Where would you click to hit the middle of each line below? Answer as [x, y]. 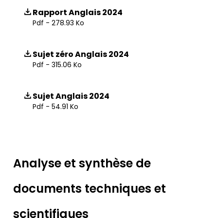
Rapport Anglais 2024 [78, 12]
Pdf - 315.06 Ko [57, 65]
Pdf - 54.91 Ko [55, 107]
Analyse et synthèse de [82, 163]
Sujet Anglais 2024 [71, 96]
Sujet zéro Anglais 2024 [81, 54]
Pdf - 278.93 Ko [58, 23]
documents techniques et [90, 189]
